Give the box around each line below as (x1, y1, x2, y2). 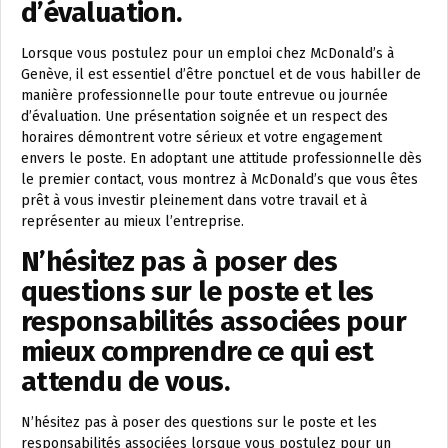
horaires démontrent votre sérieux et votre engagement (21, 128, 382, 146)
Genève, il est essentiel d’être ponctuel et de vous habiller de (21, 65, 421, 83)
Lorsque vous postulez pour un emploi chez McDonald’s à (21, 44, 394, 62)
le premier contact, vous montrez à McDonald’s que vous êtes (21, 170, 418, 188)
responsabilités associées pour (21, 304, 407, 338)
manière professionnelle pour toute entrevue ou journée (21, 86, 388, 104)
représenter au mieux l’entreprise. (21, 212, 244, 230)
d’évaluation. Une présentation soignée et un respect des (21, 107, 388, 125)
